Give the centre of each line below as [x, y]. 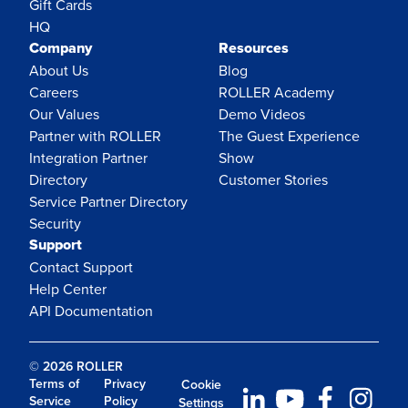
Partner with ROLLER [95, 136]
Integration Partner [88, 158]
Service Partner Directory [108, 202]
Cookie [201, 384]
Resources [254, 48]
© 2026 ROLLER [76, 366]
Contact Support [81, 267]
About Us [59, 71]
